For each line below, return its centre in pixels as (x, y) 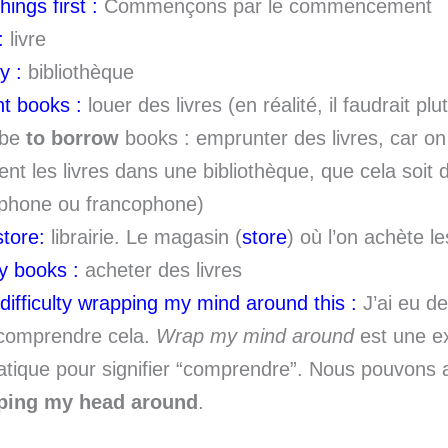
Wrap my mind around (255, 336)
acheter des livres (160, 270)
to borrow (72, 138)
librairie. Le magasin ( (146, 237)
